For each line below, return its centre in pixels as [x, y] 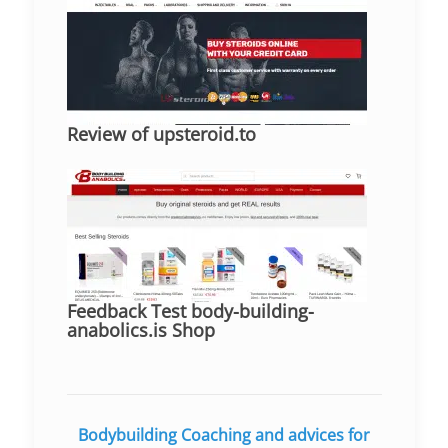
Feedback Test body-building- [190, 311]
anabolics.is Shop [140, 330]
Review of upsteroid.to [161, 134]
